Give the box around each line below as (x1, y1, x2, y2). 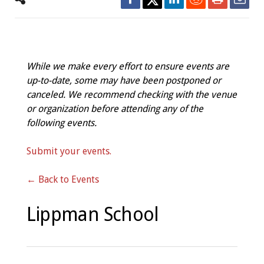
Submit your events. (26, 146, 111, 157)
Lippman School (26, 203, 159, 226)
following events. (26, 117, 97, 128)
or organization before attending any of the (26, 103, 203, 114)
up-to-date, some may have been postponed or (26, 75, 221, 86)
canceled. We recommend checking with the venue (26, 89, 237, 100)
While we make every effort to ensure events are (26, 61, 229, 72)
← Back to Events (26, 174, 99, 185)
